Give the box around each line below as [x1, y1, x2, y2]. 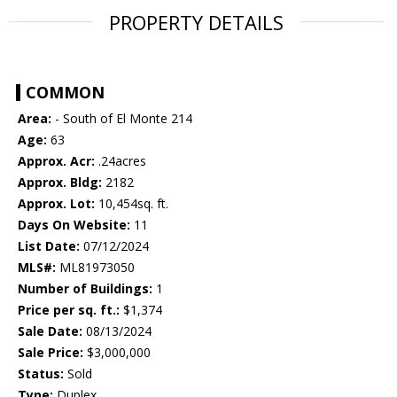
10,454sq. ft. [95, 195, 168, 213]
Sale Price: [18, 344, 83, 362]
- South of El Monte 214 [51, 110, 192, 128]
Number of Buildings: [18, 280, 152, 298]
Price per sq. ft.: [18, 301, 120, 319]
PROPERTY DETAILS [109, 9, 284, 36]
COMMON [26, 82, 105, 104]
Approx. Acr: [18, 152, 95, 170]
